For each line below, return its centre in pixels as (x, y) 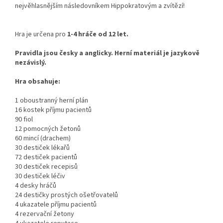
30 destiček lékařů (42, 148)
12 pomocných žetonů (48, 129)
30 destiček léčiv (40, 176)
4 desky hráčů (36, 186)
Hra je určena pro (40, 35)
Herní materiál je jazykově (157, 54)
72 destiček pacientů (46, 158)
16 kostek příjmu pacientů (53, 110)
